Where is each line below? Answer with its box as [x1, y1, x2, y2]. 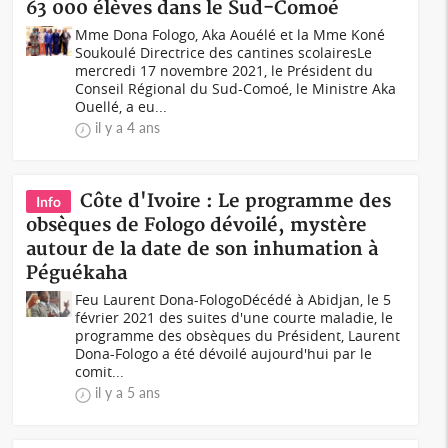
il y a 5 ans [95, 384, 161, 401]
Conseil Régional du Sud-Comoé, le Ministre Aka [75, 79, 397, 98]
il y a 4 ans [95, 119, 161, 136]
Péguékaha [26, 262, 128, 285]
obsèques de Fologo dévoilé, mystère [26, 214, 368, 237]
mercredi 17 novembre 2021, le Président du [75, 61, 374, 80]
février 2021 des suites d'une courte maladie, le [75, 308, 394, 327]
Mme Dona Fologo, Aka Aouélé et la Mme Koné [75, 25, 386, 44]
